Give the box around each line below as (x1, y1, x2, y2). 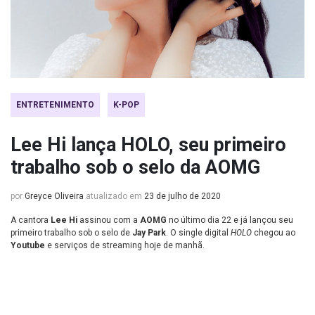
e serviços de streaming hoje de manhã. (45, 240, 205, 250)
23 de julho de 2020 (144, 191, 221, 201)
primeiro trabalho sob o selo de (11, 227, 132, 238)
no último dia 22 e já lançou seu (167, 214, 293, 225)
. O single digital (166, 227, 231, 238)
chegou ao (252, 227, 295, 238)
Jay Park (132, 227, 166, 238)
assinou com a (77, 214, 140, 225)
